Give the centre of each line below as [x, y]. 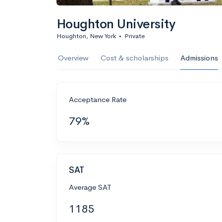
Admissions [199, 58]
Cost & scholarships [135, 58]
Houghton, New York [86, 36]
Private [135, 36]
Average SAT [90, 187]
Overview [73, 58]
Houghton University [116, 24]
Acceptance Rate [98, 99]
